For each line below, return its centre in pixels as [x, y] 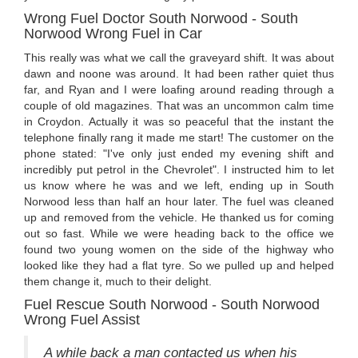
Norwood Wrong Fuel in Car [113, 34]
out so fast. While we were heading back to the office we [179, 234]
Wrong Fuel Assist [82, 320]
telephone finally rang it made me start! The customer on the [179, 138]
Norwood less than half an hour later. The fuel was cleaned [179, 202]
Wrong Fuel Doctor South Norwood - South [161, 19]
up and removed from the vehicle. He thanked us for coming [179, 218]
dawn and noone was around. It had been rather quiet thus [179, 74]
